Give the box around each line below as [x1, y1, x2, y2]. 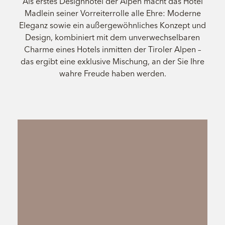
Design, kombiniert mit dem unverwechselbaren [25, 32, 200, 43]
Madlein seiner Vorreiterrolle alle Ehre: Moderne [24, 8, 201, 19]
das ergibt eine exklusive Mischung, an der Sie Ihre [21, 56, 204, 67]
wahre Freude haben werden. [59, 68, 166, 79]
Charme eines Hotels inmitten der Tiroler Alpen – [24, 44, 201, 55]
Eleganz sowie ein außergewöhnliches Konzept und [19, 20, 206, 31]
